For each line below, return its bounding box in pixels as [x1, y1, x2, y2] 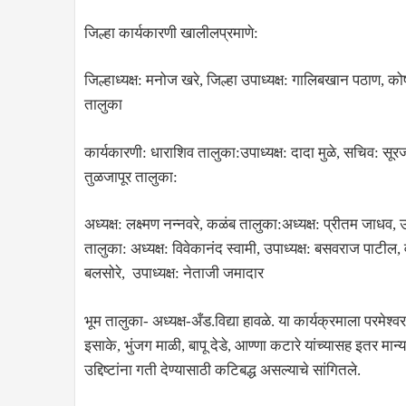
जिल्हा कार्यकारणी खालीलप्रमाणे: [84, 24, 258, 42]
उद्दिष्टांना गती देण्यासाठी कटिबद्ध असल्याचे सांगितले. [84, 361, 361, 379]
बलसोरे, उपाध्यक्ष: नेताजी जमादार [84, 265, 264, 282]
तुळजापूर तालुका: [84, 168, 178, 186]
